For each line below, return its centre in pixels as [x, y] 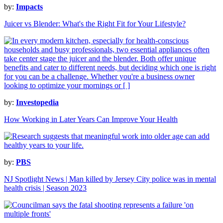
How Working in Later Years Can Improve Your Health [91, 119]
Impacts [29, 7]
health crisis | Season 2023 [45, 188]
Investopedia [37, 103]
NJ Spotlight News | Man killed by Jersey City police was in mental [110, 179]
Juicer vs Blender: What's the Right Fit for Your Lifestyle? [95, 24]
